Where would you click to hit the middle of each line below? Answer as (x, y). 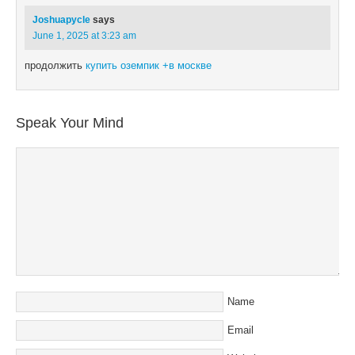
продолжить (55, 65)
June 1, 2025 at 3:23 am (84, 36)
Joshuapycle (61, 20)
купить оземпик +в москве (149, 65)
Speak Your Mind (70, 123)
